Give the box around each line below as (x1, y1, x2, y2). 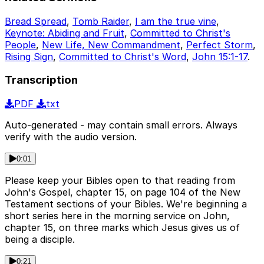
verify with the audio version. (5, 131, 137, 143)
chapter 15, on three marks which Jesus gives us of (5, 222, 240, 234)
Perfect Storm (186, 38, 253, 51)
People (5, 38, 36, 51)
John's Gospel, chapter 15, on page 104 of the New (5, 186, 240, 199)
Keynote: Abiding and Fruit (5, 27, 124, 39)
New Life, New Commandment (42, 38, 180, 51)
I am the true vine (135, 15, 216, 27)
